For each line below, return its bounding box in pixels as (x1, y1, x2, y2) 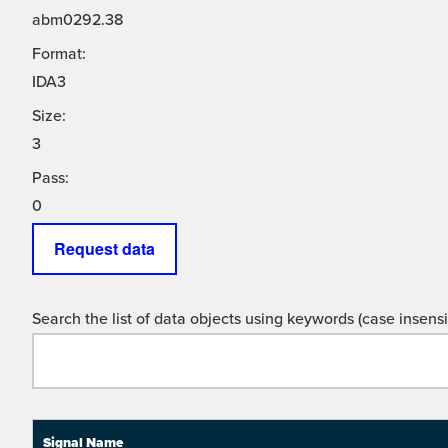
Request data (54, 237, 155, 261)
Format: (32, 44, 86, 65)
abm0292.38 (32, 10, 123, 31)
